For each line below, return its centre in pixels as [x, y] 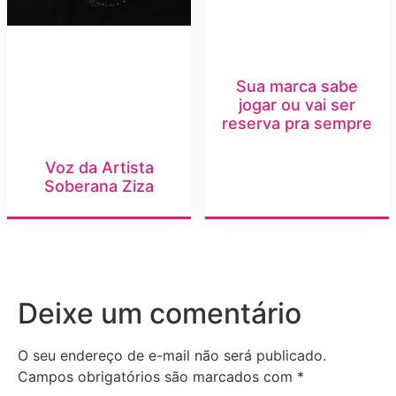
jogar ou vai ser [297, 104]
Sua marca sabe [297, 86]
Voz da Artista [99, 167]
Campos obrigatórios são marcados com [157, 376]
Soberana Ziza [99, 186]
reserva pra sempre [297, 123]
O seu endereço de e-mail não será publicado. [172, 355]
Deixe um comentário [160, 313]
